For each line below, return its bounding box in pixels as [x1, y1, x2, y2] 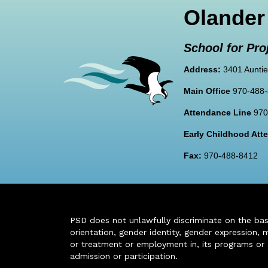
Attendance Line [184, 107, 251, 117]
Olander [184, 5, 265, 30]
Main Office [184, 86, 230, 96]
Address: [184, 64, 221, 74]
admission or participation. [70, 251, 178, 261]
